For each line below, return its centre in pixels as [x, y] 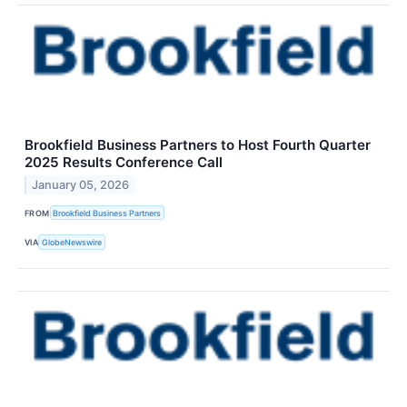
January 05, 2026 [81, 185]
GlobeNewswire [72, 243]
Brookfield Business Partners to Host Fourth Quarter [198, 145]
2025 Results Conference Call [124, 163]
